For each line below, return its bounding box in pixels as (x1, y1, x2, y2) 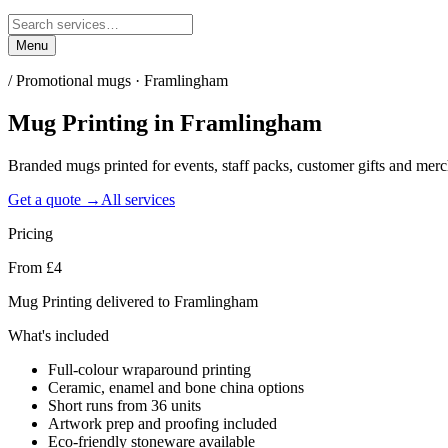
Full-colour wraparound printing (48, 360, 251, 378)
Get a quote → (8, 190, 101, 208)
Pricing (8, 224, 53, 242)
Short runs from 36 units (48, 396, 201, 414)
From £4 (8, 258, 62, 276)
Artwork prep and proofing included (48, 414, 277, 432)
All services (101, 190, 175, 208)
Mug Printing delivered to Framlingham (8, 292, 258, 310)
